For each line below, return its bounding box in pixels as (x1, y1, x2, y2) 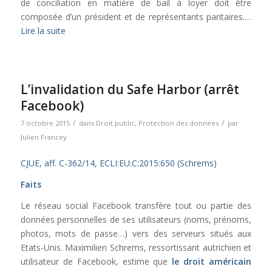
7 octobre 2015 (20, 118, 70, 128)
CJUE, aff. (20, 157, 59, 169)
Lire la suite (20, 25, 66, 37)
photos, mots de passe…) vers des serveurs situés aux (20, 227, 252, 239)
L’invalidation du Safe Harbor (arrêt (20, 81, 239, 98)
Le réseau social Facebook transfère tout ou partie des (20, 199, 252, 211)
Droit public (95, 118, 135, 128)
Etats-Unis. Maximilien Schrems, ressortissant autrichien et (20, 241, 252, 253)
